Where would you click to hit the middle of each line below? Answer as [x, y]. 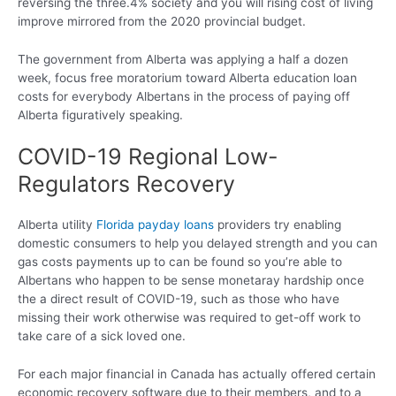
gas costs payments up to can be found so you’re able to [180, 262]
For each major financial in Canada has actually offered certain [197, 374]
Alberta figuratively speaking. [100, 114]
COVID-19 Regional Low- [148, 157]
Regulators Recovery [126, 184]
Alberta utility [57, 225]
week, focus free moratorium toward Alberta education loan [187, 77]
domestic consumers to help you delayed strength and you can [198, 244]
